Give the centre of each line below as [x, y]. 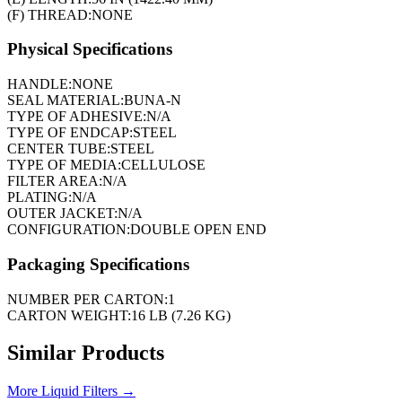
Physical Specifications [90, 49]
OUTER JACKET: [62, 214]
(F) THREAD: [49, 14]
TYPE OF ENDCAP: [70, 133]
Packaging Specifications [98, 264]
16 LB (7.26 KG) [181, 315]
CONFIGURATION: [69, 230]
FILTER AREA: [55, 181]
